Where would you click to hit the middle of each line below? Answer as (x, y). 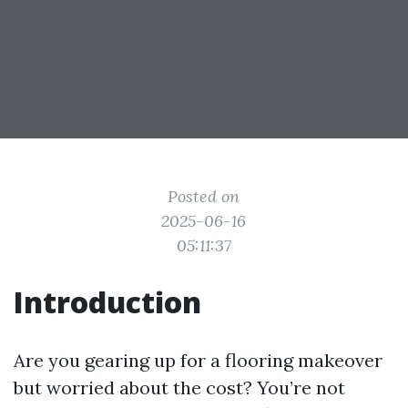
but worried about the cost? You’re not (179, 388)
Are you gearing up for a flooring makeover (198, 360)
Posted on (204, 196)
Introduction (107, 302)
